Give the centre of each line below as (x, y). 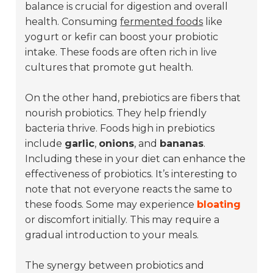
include (45, 144)
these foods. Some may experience (111, 205)
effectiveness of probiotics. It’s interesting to (131, 174)
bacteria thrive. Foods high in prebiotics (120, 129)
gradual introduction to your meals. (112, 235)
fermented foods (162, 22)
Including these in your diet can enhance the (136, 159)
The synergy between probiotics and (115, 266)
